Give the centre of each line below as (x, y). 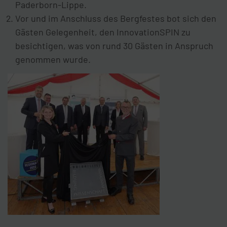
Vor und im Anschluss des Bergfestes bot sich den (116, 18)
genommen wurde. (53, 60)
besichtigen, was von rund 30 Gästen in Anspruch (114, 46)
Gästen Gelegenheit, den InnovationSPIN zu (103, 32)
